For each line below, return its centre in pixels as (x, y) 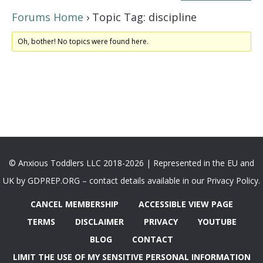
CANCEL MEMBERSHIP (74, 204)
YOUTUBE (217, 222)
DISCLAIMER (99, 222)
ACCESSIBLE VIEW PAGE (186, 204)
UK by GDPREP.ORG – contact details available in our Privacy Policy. (131, 181)
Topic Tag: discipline (144, 17)
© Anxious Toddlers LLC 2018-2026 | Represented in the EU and (131, 163)
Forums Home (48, 17)
